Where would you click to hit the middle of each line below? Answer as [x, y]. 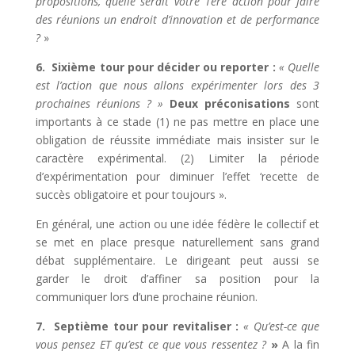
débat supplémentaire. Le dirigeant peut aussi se [177, 260]
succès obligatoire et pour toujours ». [131, 195]
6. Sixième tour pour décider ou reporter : [155, 67]
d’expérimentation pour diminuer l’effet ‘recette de [177, 176]
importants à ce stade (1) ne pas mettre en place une [177, 122]
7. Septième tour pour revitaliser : [139, 326]
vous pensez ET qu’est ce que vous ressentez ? [151, 344]
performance [288, 19]
